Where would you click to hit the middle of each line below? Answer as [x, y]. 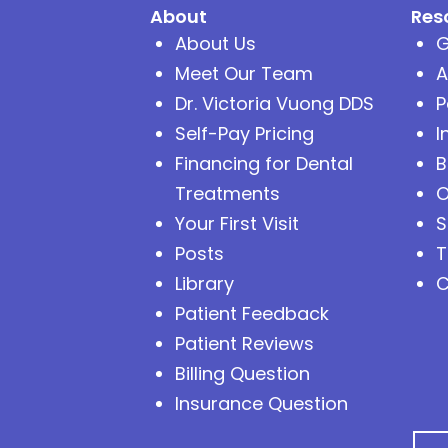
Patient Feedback [252, 313]
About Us [216, 43]
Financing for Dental [264, 163]
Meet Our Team [244, 73]
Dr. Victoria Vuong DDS [275, 103]
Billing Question [243, 373]
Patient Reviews [245, 343]
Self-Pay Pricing [245, 133]
